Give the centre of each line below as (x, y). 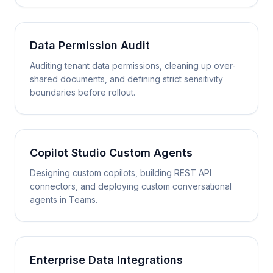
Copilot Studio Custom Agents (111, 153)
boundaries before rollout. (83, 92)
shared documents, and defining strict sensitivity (126, 79)
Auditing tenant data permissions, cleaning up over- (133, 66)
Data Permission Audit (90, 45)
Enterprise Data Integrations (106, 260)
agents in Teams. (64, 200)
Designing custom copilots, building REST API (121, 173)
